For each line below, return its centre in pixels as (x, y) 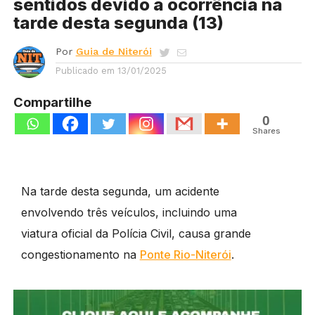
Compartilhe (52, 102)
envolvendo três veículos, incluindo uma (129, 212)
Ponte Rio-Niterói (185, 254)
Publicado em (85, 70)
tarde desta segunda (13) (118, 22)
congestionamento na (80, 254)
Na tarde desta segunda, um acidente (120, 191)
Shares (266, 130)
